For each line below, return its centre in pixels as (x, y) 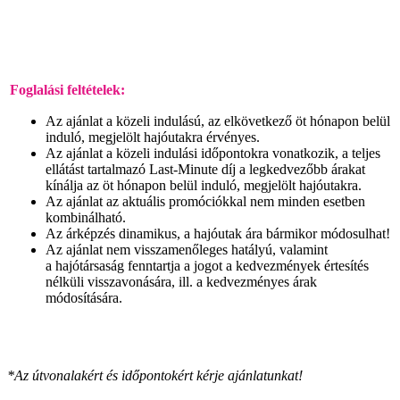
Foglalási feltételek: (67, 89)
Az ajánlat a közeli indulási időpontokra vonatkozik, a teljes (213, 153)
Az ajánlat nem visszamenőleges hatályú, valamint (187, 249)
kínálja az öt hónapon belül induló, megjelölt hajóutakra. (204, 185)
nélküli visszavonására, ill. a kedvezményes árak (181, 281)
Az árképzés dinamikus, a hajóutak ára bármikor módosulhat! (218, 233)
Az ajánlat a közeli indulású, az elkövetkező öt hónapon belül (218, 121)
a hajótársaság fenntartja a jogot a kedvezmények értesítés (207, 265)
